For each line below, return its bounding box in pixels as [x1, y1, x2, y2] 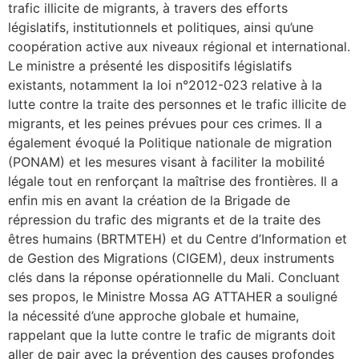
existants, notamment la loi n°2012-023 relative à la [8, 76, 322, 93]
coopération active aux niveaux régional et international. [8, 38, 350, 54]
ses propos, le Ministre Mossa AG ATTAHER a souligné [8, 288, 337, 305]
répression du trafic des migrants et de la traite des [8, 211, 321, 228]
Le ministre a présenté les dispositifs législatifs [8, 57, 292, 74]
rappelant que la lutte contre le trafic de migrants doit [8, 326, 336, 343]
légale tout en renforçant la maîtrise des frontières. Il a [8, 172, 338, 189]
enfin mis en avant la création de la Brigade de [8, 192, 290, 208]
